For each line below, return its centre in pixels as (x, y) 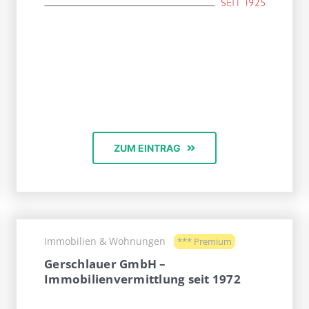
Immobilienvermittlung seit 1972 (142, 279)
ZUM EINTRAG (147, 148)
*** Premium (205, 242)
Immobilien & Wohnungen (105, 241)
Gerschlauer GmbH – (105, 264)
